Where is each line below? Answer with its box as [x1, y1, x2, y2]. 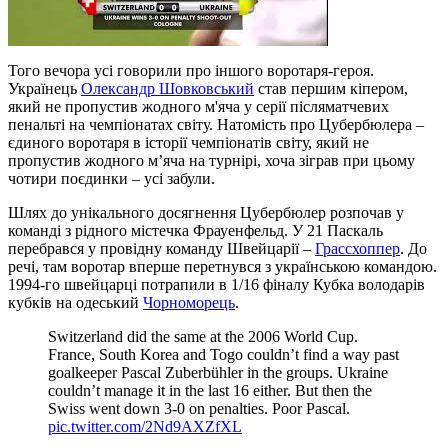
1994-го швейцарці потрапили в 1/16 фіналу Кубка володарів [8, 276, 425, 294]
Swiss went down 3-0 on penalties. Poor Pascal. [48, 400, 350, 418]
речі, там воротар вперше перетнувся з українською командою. [8, 258, 437, 276]
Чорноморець [143, 294, 235, 312]
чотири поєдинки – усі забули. [8, 170, 215, 188]
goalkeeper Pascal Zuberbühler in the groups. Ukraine [48, 364, 388, 382]
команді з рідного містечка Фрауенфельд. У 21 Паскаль [8, 222, 383, 240]
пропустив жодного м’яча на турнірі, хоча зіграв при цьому [8, 152, 415, 170]
